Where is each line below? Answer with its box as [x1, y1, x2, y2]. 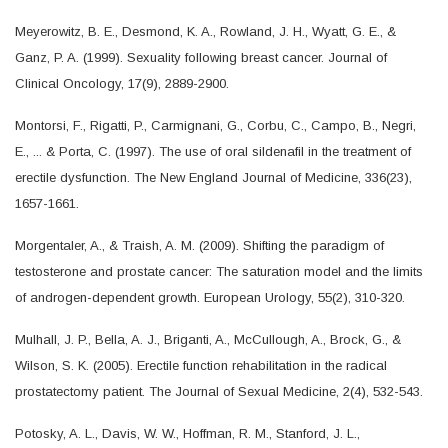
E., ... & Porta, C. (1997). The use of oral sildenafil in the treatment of [15, 143, 411, 159]
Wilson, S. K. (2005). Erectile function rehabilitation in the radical [15, 357, 387, 373]
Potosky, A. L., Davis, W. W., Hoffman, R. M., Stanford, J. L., [15, 425, 360, 441]
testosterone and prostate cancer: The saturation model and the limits [15, 263, 423, 279]
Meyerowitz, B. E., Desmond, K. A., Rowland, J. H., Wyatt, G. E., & [15, 23, 396, 39]
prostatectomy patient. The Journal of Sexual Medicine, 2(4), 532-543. [15, 383, 423, 399]
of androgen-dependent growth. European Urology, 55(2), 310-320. [15, 289, 405, 305]
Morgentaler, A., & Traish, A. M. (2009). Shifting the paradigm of [15, 237, 384, 253]
